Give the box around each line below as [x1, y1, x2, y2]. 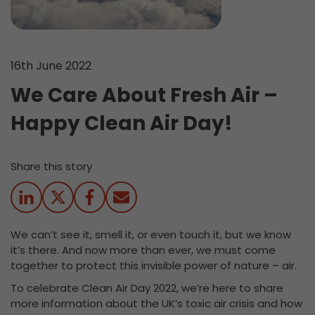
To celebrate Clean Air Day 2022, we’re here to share [11, 281, 283, 295]
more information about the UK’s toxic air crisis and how [11, 296, 302, 311]
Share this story [11, 159, 92, 174]
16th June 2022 [11, 58, 91, 74]
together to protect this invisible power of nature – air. [11, 258, 297, 273]
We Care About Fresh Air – [11, 82, 278, 109]
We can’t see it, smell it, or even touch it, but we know [11, 227, 291, 242]
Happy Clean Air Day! [11, 110, 233, 137]
